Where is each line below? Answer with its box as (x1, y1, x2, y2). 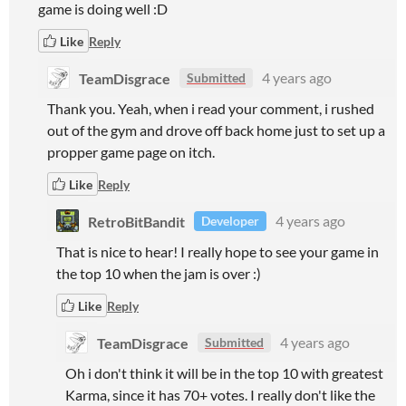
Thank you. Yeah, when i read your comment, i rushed (47, 100, 374, 117)
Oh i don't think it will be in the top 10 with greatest (65, 364, 383, 382)
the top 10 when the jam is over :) (56, 265, 261, 282)
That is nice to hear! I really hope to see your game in (56, 243, 379, 260)
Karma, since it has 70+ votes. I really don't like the (65, 386, 375, 403)
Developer (201, 213, 259, 228)
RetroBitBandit (88, 212, 185, 229)
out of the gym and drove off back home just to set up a (47, 121, 385, 139)
